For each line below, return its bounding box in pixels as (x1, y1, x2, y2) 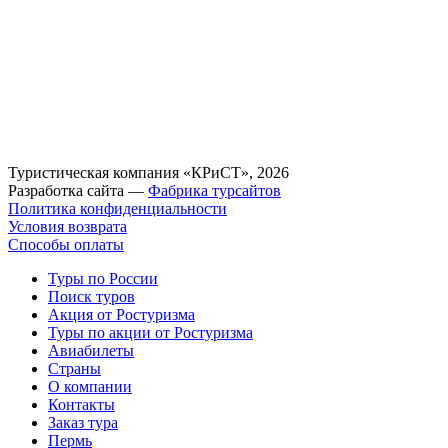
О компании (48, 377, 132, 395)
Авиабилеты (48, 341, 134, 359)
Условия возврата (8, 217, 127, 235)
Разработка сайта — (8, 181, 148, 199)
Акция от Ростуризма (48, 305, 195, 323)
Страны (48, 359, 101, 377)
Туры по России (48, 269, 158, 287)
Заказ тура (48, 413, 118, 431)
